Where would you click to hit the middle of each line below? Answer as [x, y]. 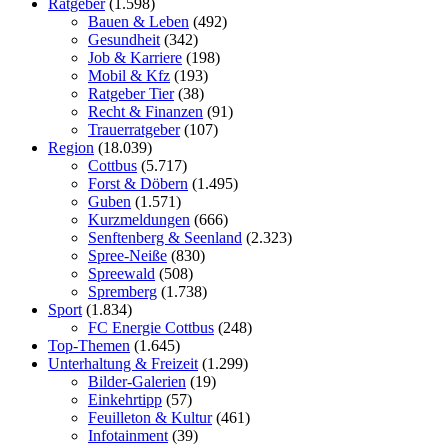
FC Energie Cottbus [151, 327]
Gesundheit [124, 39]
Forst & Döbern [138, 183]
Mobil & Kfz [129, 75]
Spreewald [121, 273]
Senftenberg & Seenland [165, 237]
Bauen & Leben [138, 21]
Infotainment [128, 435]
